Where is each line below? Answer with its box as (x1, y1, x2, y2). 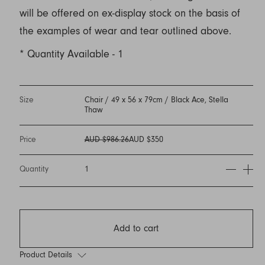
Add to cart (114, 224, 159, 234)
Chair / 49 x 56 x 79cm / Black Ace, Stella (84, 96, 228, 105)
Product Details (19, 250, 75, 259)
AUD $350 (128, 135, 163, 144)
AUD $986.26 (84, 135, 129, 144)
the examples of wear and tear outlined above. (19, 25, 231, 37)
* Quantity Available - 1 (19, 49, 123, 60)
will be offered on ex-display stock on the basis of (19, 8, 240, 19)
